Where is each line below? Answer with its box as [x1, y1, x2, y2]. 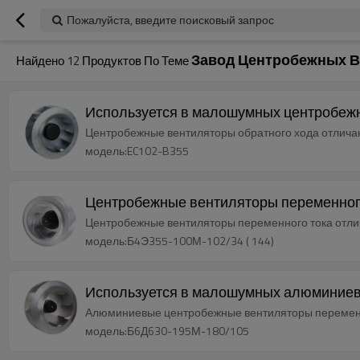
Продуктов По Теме [80, 51, 191, 70]
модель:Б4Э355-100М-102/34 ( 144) [85, 232, 274, 249]
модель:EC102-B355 [85, 142, 189, 159]
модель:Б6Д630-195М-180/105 [85, 322, 249, 339]
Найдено [16, 51, 67, 70]
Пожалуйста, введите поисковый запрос [67, 11, 274, 28]
